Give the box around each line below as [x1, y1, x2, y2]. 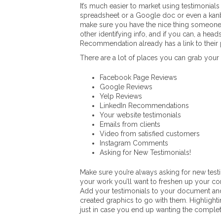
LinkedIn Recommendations [100, 102, 189, 110]
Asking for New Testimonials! [100, 148, 191, 156]
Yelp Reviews [100, 92, 142, 100]
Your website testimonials [100, 111, 181, 119]
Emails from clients [100, 120, 160, 128]
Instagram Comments [100, 139, 168, 147]
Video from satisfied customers [100, 130, 200, 138]
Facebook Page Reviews [100, 74, 177, 81]
